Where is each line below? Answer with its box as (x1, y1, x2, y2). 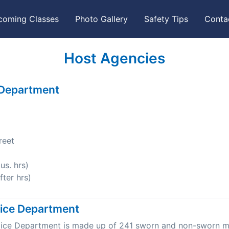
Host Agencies (64, 50, 165, 67)
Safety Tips (144, 14, 188, 25)
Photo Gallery (75, 14, 128, 25)
